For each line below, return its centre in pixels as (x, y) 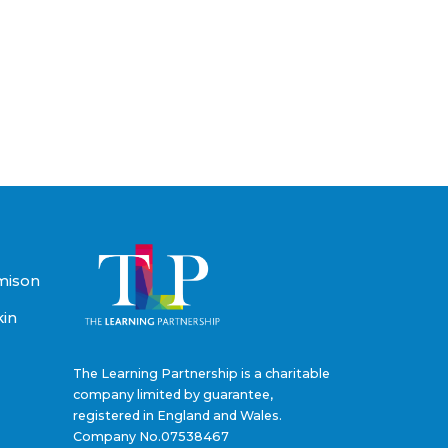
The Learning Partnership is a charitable (201, 374)
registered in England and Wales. (177, 416)
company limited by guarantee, (173, 395)
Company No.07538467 (151, 437)
